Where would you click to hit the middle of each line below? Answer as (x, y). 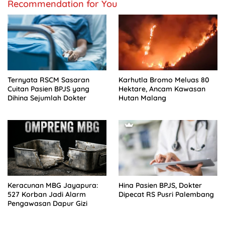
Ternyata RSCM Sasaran (48, 80)
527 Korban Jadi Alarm (47, 194)
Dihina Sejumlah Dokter (47, 98)
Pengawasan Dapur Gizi (47, 203)
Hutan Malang (142, 98)
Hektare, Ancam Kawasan (162, 89)
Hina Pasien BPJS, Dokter (160, 185)
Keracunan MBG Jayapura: (53, 185)
